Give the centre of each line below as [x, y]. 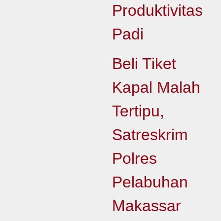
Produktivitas [157, 10]
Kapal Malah [156, 87]
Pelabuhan [150, 182]
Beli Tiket [144, 64]
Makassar [146, 206]
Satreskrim [150, 135]
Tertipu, [138, 111]
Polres [134, 158]
